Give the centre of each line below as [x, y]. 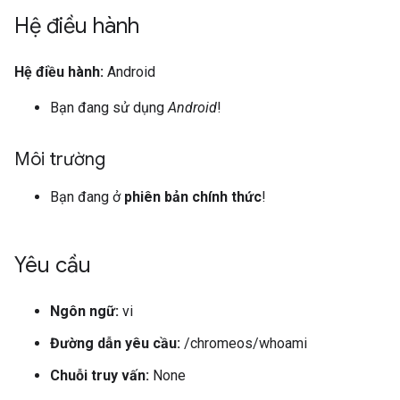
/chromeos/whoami [244, 343]
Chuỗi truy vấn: [100, 375]
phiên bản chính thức [193, 197]
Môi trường [60, 159]
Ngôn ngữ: [84, 311]
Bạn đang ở [87, 197]
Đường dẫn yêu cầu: [115, 343]
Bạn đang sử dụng [109, 108]
